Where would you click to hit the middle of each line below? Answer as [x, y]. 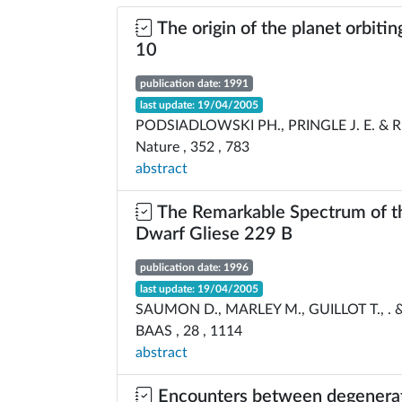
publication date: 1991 [194, 83]
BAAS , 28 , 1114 [189, 331]
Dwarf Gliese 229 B [214, 234]
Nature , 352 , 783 [192, 147]
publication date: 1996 [194, 267]
